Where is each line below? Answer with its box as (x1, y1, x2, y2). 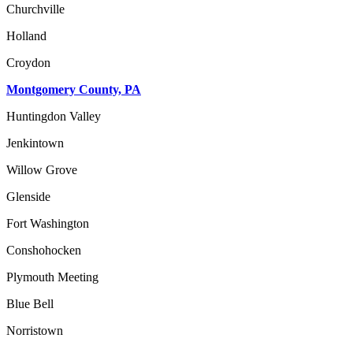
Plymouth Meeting (6, 269, 98, 284)
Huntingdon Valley (6, 109, 101, 123)
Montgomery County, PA (6, 82, 141, 96)
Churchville (6, 2, 65, 16)
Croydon (6, 55, 50, 69)
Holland (6, 28, 46, 43)
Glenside (6, 189, 50, 203)
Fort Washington (6, 216, 89, 230)
